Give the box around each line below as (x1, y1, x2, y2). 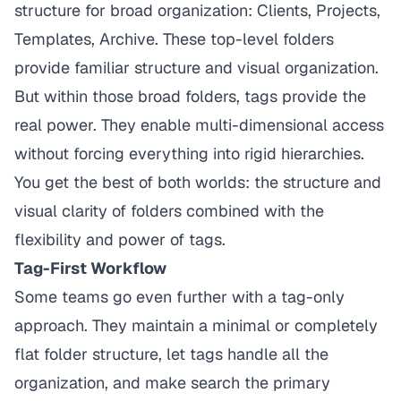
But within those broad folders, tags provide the (14, 86, 366, 107)
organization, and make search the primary (14, 372, 330, 393)
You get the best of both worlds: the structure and (14, 172, 381, 192)
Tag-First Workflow (14, 258, 166, 278)
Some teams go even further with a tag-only (14, 286, 345, 307)
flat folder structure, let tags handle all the (14, 344, 328, 364)
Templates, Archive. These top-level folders (14, 29, 334, 49)
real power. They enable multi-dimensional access (14, 115, 384, 135)
